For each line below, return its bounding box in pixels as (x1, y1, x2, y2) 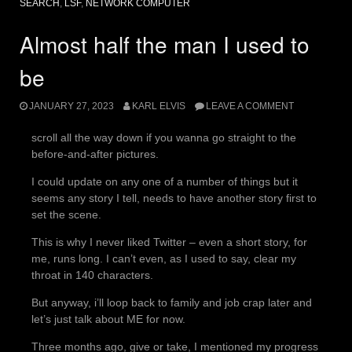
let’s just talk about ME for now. (31, 313, 185, 326)
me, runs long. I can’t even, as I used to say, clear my (31, 252, 296, 266)
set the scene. (31, 208, 101, 222)
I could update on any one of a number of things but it (31, 175, 298, 189)
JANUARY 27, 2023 (29, 101, 114, 112)
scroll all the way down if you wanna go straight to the (31, 131, 296, 145)
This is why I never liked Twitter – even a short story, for (31, 236, 307, 249)
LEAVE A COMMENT (205, 101, 294, 112)
